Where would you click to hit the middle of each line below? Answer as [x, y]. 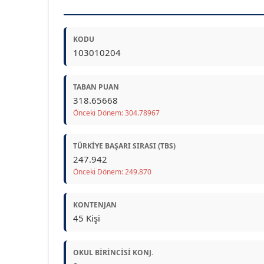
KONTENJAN [95, 205]
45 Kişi [87, 218]
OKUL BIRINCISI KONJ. [113, 253]
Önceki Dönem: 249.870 [112, 172]
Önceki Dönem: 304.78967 [116, 113]
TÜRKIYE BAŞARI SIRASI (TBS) [124, 146]
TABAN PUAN [96, 87]
